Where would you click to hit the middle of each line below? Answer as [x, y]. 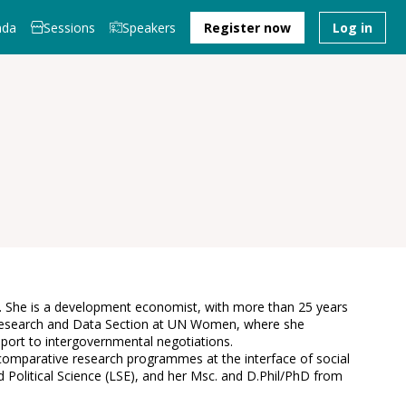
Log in [353, 27]
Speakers [149, 27]
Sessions [69, 27]
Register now [247, 27]
